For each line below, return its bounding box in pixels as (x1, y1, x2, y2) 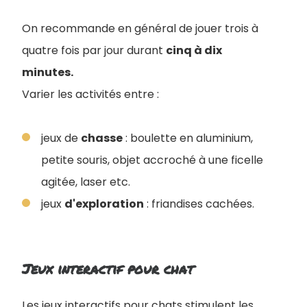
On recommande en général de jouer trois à (22, 20, 258, 36)
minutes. (22, 64, 73, 80)
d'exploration (64, 195, 144, 212)
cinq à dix (166, 42, 222, 58)
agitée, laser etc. (41, 173, 130, 190)
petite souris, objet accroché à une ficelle (41, 151, 263, 168)
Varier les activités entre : (22, 86, 159, 102)
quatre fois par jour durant (22, 42, 166, 58)
